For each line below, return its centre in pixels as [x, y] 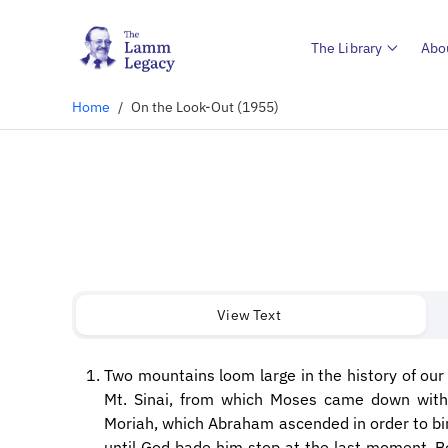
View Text [249, 314]
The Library [346, 47]
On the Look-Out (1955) [205, 106]
